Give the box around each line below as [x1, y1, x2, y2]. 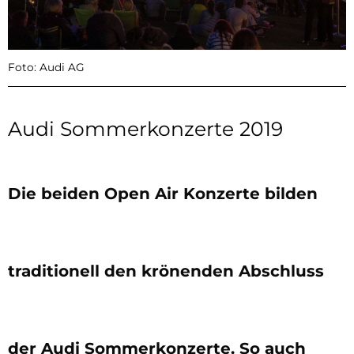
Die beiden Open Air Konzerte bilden [8, 184, 318, 204]
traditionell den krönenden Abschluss [8, 262, 324, 281]
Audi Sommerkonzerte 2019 [8, 117, 283, 141]
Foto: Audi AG [8, 61, 85, 74]
